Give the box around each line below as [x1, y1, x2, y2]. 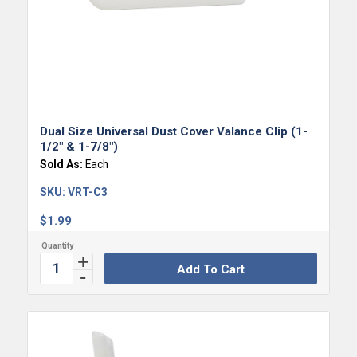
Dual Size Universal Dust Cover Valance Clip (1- [39, 124, 308, 139]
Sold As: [39, 157, 85, 171]
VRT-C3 [67, 185, 108, 198]
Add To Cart [176, 261, 245, 277]
